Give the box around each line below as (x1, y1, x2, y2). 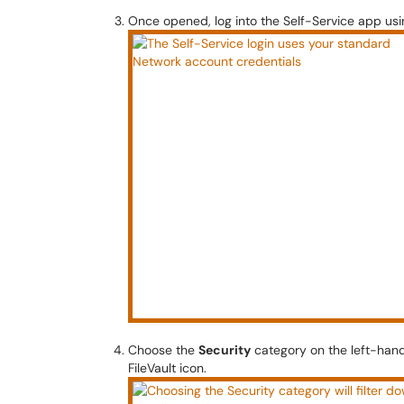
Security (198, 342, 251, 358)
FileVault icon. (128, 360, 207, 376)
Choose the (128, 342, 198, 358)
